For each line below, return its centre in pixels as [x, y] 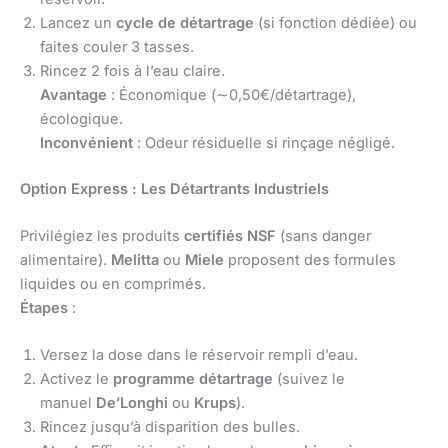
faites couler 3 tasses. [117, 46]
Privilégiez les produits [102, 235]
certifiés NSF [230, 235]
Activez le [76, 379]
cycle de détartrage [185, 22]
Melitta [135, 259]
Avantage [73, 94]
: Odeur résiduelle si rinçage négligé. [264, 142]
